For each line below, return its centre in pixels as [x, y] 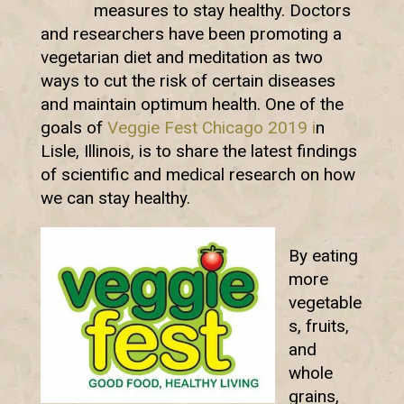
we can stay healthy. [115, 198]
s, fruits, [318, 326]
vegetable [325, 303]
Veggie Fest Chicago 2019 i [211, 128]
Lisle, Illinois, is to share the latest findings [198, 151]
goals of [73, 128]
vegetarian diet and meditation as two [181, 58]
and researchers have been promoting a [191, 34]
